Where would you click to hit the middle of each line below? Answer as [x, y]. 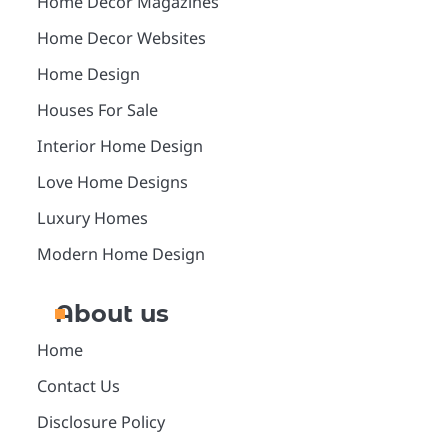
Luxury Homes [92, 218]
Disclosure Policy [100, 422]
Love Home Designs [112, 182]
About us [111, 313]
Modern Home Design [120, 254]
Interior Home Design [119, 146]
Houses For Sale [97, 110]
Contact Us [78, 386]
